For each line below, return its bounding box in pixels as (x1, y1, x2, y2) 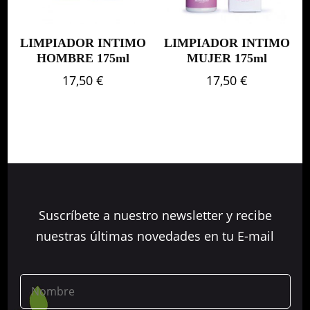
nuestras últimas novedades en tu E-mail (36, 227, 274, 244)
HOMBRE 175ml (36, 51, 129, 66)
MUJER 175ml (187, 51, 268, 66)
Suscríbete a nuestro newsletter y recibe (38, 206, 272, 224)
